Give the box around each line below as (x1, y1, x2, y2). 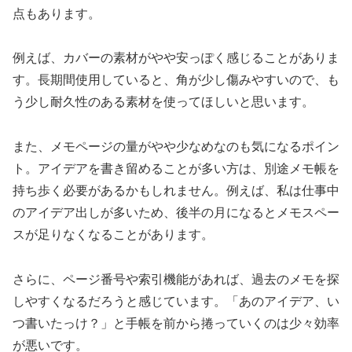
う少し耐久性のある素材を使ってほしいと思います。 (13, 95, 314, 109)
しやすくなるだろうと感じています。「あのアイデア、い (13, 295, 339, 309)
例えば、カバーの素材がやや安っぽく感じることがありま (13, 51, 339, 65)
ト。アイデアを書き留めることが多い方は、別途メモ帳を (13, 162, 339, 176)
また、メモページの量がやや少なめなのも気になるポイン (13, 140, 339, 154)
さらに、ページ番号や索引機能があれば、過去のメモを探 (13, 273, 339, 287)
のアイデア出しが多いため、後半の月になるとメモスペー (13, 206, 339, 220)
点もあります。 (13, 6, 101, 20)
